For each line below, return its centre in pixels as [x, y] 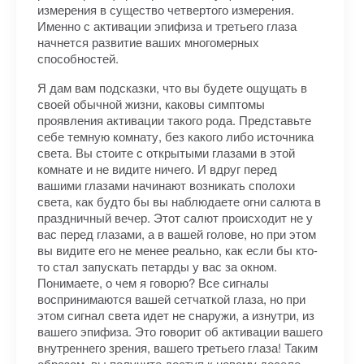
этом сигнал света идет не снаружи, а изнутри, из [176, 315]
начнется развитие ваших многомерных [148, 42]
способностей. [78, 58]
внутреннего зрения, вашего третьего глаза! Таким [178, 347]
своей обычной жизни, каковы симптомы [151, 104]
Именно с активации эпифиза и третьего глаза [167, 26]
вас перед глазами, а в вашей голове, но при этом [177, 234]
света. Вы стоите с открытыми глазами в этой [166, 152]
